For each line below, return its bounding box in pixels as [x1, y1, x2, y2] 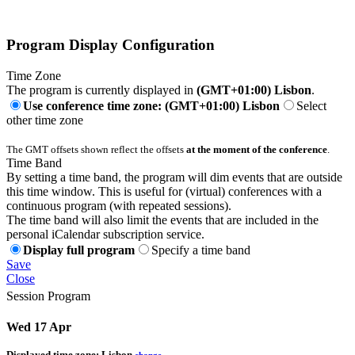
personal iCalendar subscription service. [6, 227, 204, 241]
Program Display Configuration [6, 36, 215, 54]
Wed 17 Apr [6, 320, 71, 334]
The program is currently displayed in [6, 82, 197, 97]
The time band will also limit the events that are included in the [6, 212, 319, 227]
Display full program [23, 242, 135, 257]
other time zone [6, 113, 83, 127]
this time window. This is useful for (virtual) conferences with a [6, 184, 322, 198]
